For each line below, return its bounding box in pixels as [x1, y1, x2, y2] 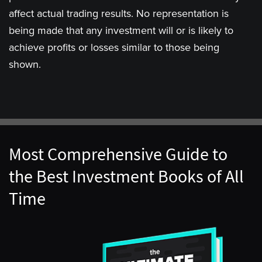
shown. [9, 58, 41, 71]
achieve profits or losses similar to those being [9, 41, 219, 54]
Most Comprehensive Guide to [9, 143, 227, 165]
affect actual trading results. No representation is [9, 7, 229, 20]
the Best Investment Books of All [9, 165, 244, 187]
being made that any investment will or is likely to [9, 24, 233, 37]
